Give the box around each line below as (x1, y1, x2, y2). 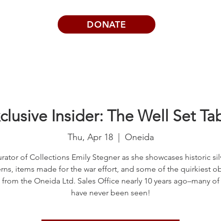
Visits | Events (3, 46, 54, 55)
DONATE (86, 19, 127, 30)
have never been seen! (71, 187, 150, 197)
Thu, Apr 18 (67, 131, 113, 143)
